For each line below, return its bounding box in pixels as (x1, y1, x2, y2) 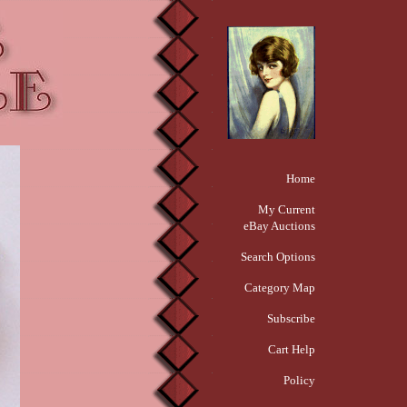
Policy (283, 373, 315, 387)
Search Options (241, 250, 315, 263)
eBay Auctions (243, 219, 315, 233)
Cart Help (268, 342, 315, 356)
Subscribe (267, 312, 315, 325)
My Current (258, 203, 315, 216)
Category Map (244, 281, 315, 294)
